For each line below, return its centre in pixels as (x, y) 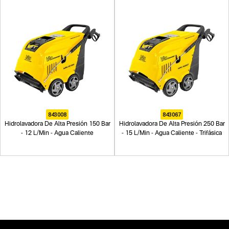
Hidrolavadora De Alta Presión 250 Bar (172, 124)
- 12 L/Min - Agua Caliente (57, 133)
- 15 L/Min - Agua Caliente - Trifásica (172, 133)
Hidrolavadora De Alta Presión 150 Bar (57, 124)
